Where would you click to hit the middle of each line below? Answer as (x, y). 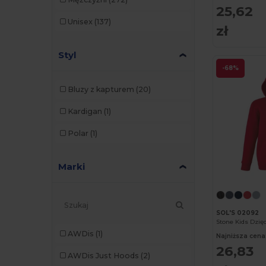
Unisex (80, 22)
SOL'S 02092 (238, 213)
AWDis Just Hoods (103, 256)
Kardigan (85, 112)
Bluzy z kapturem (101, 90)
